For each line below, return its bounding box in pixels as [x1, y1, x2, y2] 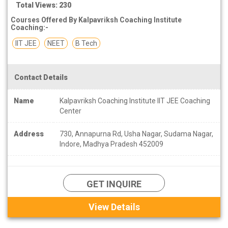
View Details [88, 201, 140, 212]
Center [60, 106, 81, 115]
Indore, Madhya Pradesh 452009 [60, 139, 163, 148]
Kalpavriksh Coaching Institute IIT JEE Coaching [60, 96, 210, 105]
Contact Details [14, 73, 68, 81]
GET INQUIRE [87, 178, 141, 189]
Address [14, 129, 44, 138]
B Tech [75, 39, 97, 47]
